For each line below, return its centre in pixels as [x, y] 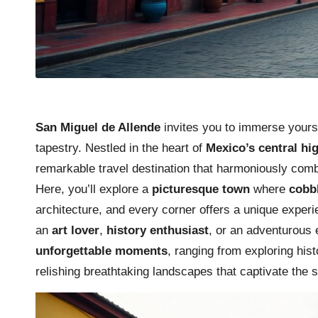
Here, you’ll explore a [94, 189]
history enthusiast [158, 230]
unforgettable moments [102, 251]
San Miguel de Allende [98, 127]
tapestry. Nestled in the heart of [121, 148]
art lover [76, 230]
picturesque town [201, 189]
